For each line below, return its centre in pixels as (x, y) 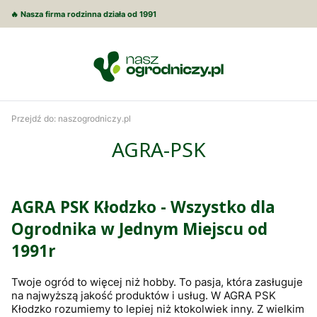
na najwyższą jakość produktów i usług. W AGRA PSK (144, 295)
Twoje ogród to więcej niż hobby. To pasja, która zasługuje (157, 282)
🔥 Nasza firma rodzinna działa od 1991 (83, 14)
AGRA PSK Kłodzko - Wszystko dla (143, 207)
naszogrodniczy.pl (94, 118)
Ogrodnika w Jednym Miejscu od (139, 229)
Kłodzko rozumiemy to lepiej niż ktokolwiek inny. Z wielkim (158, 309)
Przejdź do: (35, 118)
